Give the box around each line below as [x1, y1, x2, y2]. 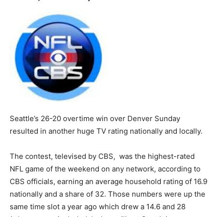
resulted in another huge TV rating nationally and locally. [10, 126, 202, 136]
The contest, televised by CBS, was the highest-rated [10, 152, 195, 161]
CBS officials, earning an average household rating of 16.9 [10, 177, 207, 186]
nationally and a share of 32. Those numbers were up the [10, 189, 205, 199]
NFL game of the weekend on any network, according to [10, 164, 201, 173]
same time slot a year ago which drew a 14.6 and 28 [10, 202, 186, 211]
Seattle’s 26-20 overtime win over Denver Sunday [10, 114, 180, 123]
